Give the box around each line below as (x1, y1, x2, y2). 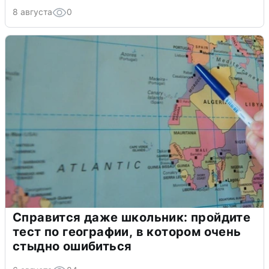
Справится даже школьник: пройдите (13, 210, 251, 225)
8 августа (13, 6, 52, 17)
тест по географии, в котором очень (13, 224, 241, 239)
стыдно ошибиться (13, 238, 132, 253)
